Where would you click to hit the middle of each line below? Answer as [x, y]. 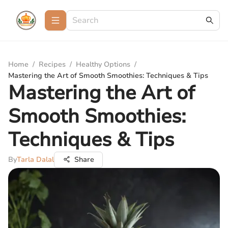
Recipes [52, 64]
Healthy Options [103, 64]
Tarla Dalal [35, 160]
